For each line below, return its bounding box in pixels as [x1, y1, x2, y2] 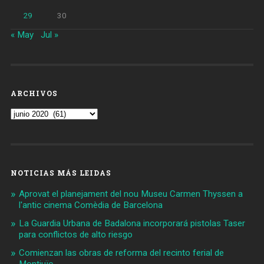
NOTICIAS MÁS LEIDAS [10, 168, 111, 178]
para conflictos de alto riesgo [18, 229, 133, 240]
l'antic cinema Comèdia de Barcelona [18, 200, 163, 211]
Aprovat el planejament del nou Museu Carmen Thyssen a [18, 189, 243, 200]
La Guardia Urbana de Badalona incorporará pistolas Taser [18, 218, 245, 229]
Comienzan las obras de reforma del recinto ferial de [18, 247, 224, 259]
